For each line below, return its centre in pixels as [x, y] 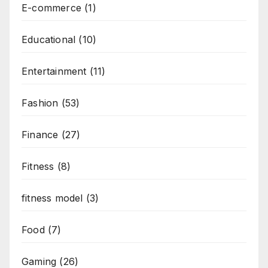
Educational [49, 39]
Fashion [40, 103]
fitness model [52, 198]
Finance [40, 134]
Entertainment [54, 71]
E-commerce [51, 7]
